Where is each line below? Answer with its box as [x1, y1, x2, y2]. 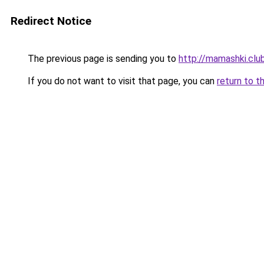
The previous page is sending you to [25, 53, 179, 64]
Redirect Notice [11, 14, 91, 28]
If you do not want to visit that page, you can [25, 75, 217, 87]
